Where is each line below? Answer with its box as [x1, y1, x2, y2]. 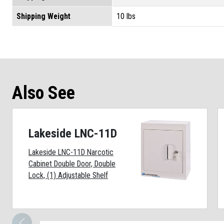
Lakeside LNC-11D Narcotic [28, 147, 113, 157]
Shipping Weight [16, 11, 70, 21]
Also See [12, 82, 75, 103]
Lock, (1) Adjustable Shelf [28, 170, 108, 180]
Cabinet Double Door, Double [28, 158, 115, 168]
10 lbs [116, 11, 135, 21]
